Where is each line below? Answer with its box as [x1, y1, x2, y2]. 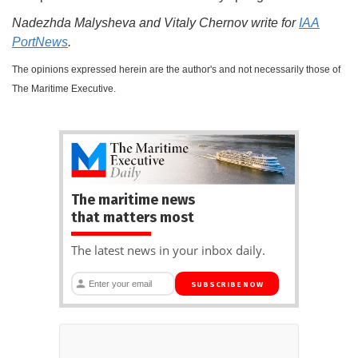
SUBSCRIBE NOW [190, 279, 264, 289]
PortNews [12, 34, 68, 49]
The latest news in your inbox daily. [71, 241, 265, 258]
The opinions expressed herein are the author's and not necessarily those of [12, 63, 340, 75]
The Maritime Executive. [12, 82, 116, 94]
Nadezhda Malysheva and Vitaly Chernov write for [12, 15, 299, 30]
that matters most [71, 208, 194, 226]
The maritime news [71, 190, 195, 209]
